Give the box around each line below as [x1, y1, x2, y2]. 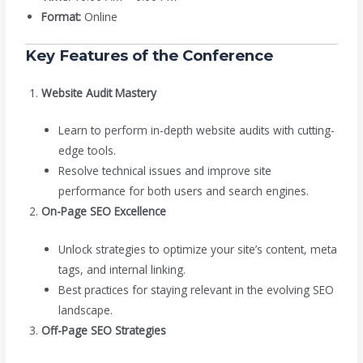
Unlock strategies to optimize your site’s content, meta [58, 241, 337, 258]
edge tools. [58, 143, 116, 159]
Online [81, 8, 118, 24]
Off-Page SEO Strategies [41, 322, 167, 339]
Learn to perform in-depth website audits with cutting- [58, 122, 335, 139]
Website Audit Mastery [41, 84, 157, 100]
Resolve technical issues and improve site [58, 163, 271, 179]
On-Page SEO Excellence [41, 203, 167, 220]
